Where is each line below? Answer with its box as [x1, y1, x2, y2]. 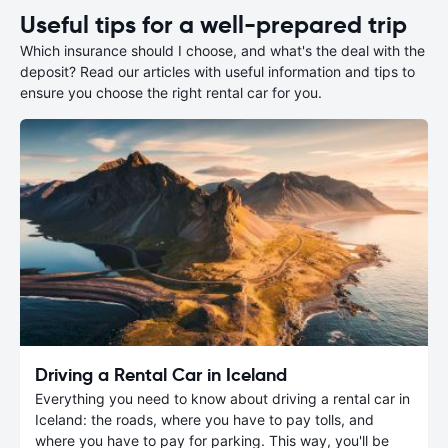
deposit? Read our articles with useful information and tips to [20, 63, 415, 80]
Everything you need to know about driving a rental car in [35, 389, 410, 407]
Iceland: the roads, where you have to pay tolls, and [35, 410, 374, 428]
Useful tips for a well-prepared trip [20, 10, 407, 40]
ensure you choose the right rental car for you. [20, 84, 322, 101]
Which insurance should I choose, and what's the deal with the [20, 42, 425, 59]
